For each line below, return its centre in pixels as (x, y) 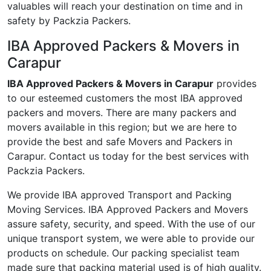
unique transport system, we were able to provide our (131, 239)
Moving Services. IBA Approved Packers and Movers (128, 210)
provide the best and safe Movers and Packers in (120, 142)
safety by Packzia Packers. (69, 21)
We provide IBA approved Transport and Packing (119, 195)
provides (235, 84)
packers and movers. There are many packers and (122, 113)
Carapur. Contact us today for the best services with (128, 156)
